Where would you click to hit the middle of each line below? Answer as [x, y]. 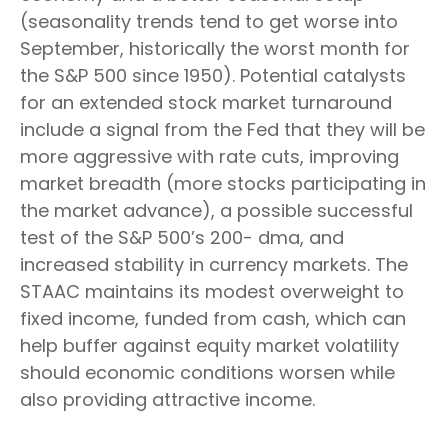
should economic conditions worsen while [207, 372]
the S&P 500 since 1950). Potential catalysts [213, 75]
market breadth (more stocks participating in [223, 183]
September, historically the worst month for [215, 48]
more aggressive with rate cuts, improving [209, 156]
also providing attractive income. [167, 399]
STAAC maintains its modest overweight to [212, 291]
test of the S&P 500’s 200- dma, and [182, 237]
